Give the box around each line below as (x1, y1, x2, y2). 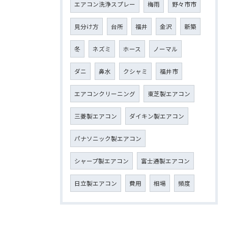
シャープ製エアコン (74, 156, 129, 165)
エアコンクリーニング (74, 89, 135, 98)
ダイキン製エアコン (129, 111, 184, 120)
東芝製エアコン (148, 89, 190, 98)
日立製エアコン (74, 179, 117, 187)
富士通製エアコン (141, 156, 190, 165)
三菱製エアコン (74, 111, 117, 120)
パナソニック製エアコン (74, 134, 141, 142)
